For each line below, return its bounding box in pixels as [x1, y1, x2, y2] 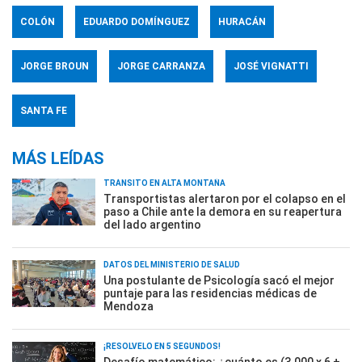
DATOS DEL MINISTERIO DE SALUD [103, 260, 240, 270]
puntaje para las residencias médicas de [103, 287, 317, 301]
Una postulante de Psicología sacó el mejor [103, 274, 335, 288]
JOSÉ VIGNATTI [234, 61, 309, 73]
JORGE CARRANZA [117, 61, 205, 73]
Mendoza [103, 300, 154, 314]
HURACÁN [218, 16, 266, 28]
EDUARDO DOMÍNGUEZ [83, 16, 190, 28]
